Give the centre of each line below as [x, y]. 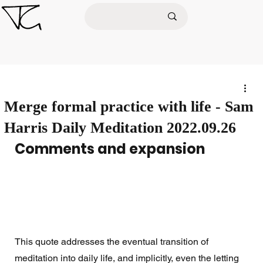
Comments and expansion [109, 149]
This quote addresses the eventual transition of [112, 242]
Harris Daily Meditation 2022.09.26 [120, 128]
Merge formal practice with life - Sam [129, 107]
